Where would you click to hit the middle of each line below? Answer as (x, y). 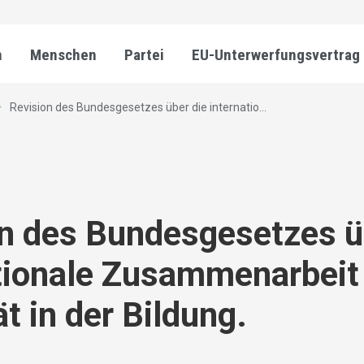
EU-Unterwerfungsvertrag (276, 55)
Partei (144, 55)
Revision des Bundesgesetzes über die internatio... (138, 108)
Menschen (63, 55)
